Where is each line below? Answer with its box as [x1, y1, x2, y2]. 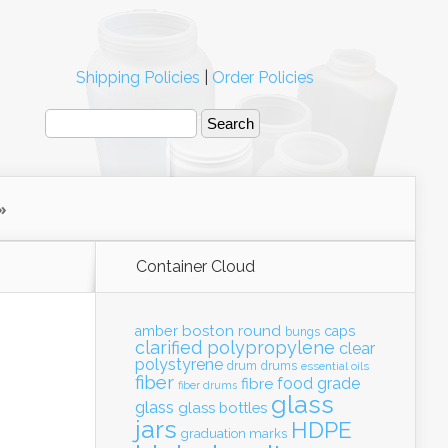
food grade [277, 374, 360, 393]
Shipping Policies [75, 68, 200, 87]
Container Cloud [136, 257, 255, 276]
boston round [182, 322, 281, 340]
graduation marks [181, 426, 287, 441]
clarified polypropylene [135, 337, 335, 358]
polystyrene [135, 355, 223, 374]
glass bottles [178, 399, 267, 416]
